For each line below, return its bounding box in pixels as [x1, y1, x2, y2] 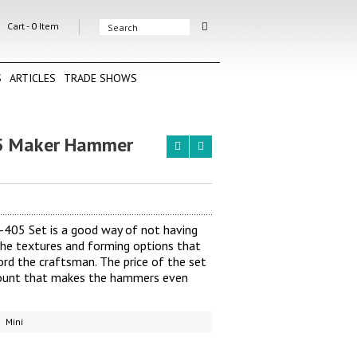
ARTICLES [10, 71, 56, 86]
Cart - [7, 20, 29, 32]
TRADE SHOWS [64, 71, 137, 86]
